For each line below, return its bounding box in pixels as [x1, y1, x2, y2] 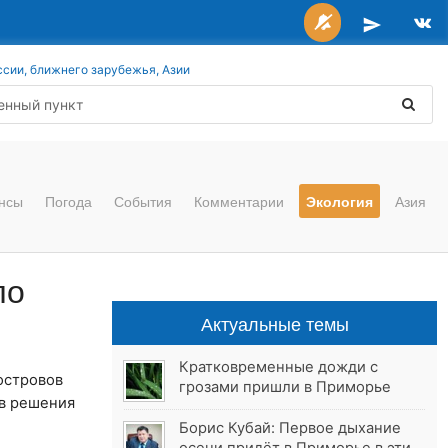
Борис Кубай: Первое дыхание [179, 419, 402, 438]
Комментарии [194, 191, 284, 211]
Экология [306, 191, 373, 211]
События [114, 191, 172, 211]
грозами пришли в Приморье [179, 378, 392, 397]
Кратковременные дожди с [179, 358, 379, 377]
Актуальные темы [200, 310, 349, 337]
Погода [45, 191, 92, 211]
